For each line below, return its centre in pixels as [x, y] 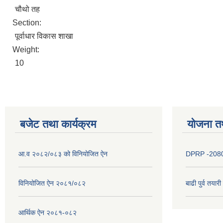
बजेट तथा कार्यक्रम [58, 124]
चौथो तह [27, 9]
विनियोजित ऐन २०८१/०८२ [52, 183]
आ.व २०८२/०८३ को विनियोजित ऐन [63, 154]
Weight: [27, 49]
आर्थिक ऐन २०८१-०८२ [48, 212]
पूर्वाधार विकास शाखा [44, 36]
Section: [28, 22]
